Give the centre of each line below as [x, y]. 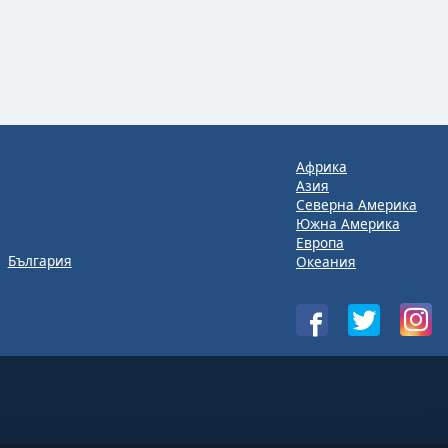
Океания [326, 261]
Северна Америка [356, 204]
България [39, 261]
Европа [320, 242]
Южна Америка [348, 223]
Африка [321, 166]
